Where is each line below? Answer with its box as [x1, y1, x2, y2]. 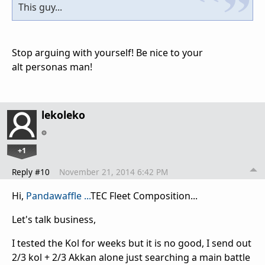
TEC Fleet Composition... [91, 189, 198, 202]
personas [25, 60, 67, 73]
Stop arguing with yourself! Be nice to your [12, 46, 203, 59]
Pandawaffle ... [26, 189, 91, 202]
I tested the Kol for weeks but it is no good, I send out [12, 236, 251, 250]
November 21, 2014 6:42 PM [59, 166, 168, 177]
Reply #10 [12, 166, 50, 177]
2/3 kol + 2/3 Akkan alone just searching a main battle [12, 250, 250, 264]
